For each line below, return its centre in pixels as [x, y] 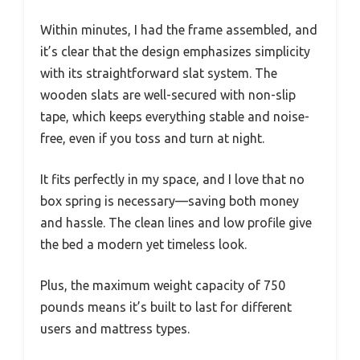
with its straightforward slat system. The [159, 73]
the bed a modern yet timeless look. [143, 244]
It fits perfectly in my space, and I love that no [172, 179]
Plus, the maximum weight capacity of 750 [163, 285]
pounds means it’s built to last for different [166, 307]
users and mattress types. [115, 328]
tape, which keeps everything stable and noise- [175, 116]
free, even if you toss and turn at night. [152, 138]
